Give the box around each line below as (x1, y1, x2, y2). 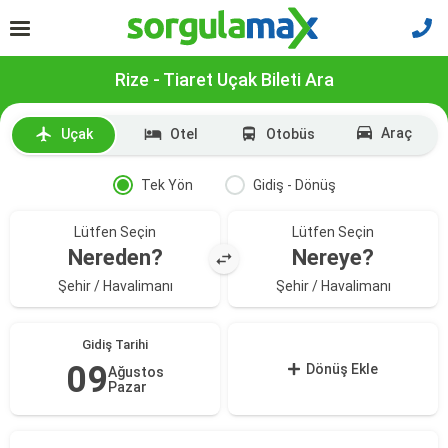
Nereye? (292, 245, 374, 270)
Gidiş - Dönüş (252, 177, 336, 193)
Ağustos (108, 364, 164, 380)
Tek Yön (140, 177, 193, 193)
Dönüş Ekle (306, 361, 379, 377)
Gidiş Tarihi (82, 337, 148, 352)
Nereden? (67, 245, 163, 270)
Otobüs (266, 126, 315, 142)
